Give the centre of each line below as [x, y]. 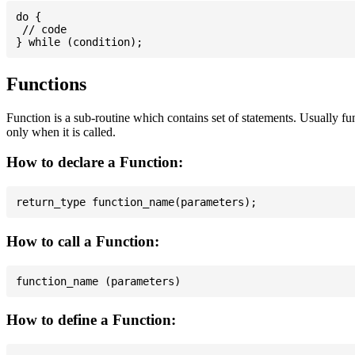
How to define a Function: [91, 320]
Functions [46, 84]
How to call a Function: [83, 241]
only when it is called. [61, 132]
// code [41, 29]
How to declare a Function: [95, 162]
